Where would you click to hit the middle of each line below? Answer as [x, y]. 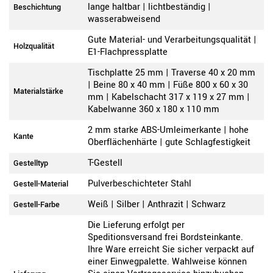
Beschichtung [37, 8]
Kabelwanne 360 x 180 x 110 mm [154, 110]
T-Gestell [105, 163]
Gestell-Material [41, 184]
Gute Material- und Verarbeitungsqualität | [172, 40]
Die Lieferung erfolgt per [136, 225]
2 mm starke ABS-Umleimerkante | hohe [168, 130]
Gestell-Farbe [37, 205]
